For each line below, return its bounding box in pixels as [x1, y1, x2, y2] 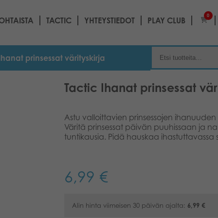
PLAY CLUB [147, 15, 185, 25]
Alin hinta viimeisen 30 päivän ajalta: [72, 201, 187, 209]
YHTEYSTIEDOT [84, 15, 135, 25]
